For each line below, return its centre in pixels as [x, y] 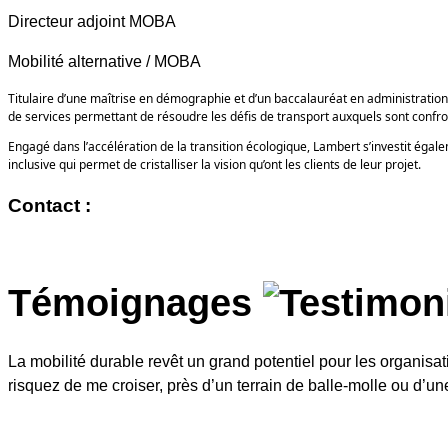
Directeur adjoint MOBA [92, 21]
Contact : [49, 206]
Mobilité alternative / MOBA [104, 61]
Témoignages [130, 303]
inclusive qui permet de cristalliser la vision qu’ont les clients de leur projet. [214, 164]
